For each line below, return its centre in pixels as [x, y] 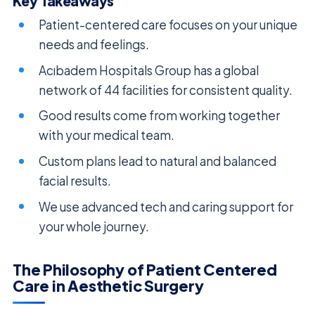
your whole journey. [94, 226]
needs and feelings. [94, 45]
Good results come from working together [160, 116]
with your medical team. [107, 135]
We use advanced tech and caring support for [166, 206]
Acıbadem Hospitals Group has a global [149, 70]
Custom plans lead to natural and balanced [158, 161]
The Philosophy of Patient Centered [145, 270]
